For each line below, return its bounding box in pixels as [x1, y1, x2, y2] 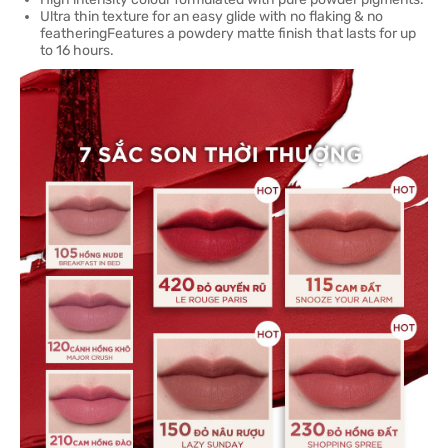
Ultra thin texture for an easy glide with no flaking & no [40, 8, 383, 26]
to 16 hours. [40, 42, 114, 60]
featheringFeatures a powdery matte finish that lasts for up [40, 25, 416, 43]
